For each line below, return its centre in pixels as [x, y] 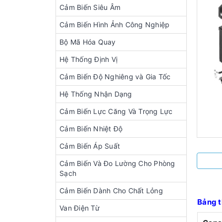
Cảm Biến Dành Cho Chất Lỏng [111, 191]
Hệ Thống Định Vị [88, 59]
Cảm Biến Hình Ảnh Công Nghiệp [115, 25]
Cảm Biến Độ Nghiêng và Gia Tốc [115, 77]
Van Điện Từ [80, 208]
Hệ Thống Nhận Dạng [96, 94]
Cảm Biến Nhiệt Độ [91, 129]
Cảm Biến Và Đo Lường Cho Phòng [117, 163]
